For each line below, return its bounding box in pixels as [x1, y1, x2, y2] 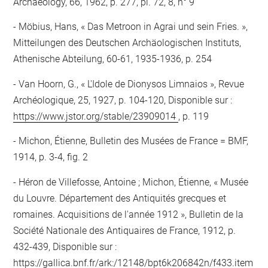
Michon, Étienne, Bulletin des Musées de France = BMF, [16, 135, 249, 147]
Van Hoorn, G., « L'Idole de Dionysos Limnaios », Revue [16, 78, 245, 90]
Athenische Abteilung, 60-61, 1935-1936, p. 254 [13, 53, 212, 65]
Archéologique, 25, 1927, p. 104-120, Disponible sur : [13, 94, 233, 106]
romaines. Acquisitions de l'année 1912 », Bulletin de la [13, 208, 244, 220]
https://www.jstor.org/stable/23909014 [13, 110, 179, 122]
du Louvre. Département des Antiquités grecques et [13, 192, 227, 204]
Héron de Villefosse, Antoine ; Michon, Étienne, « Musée [16, 176, 249, 188]
